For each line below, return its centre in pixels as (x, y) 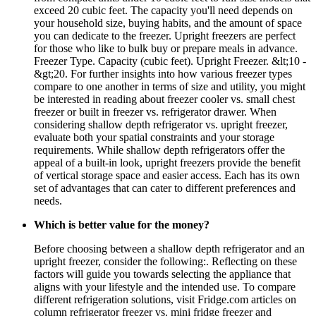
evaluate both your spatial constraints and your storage (154, 138)
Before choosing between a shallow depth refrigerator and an (169, 249)
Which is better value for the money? (122, 225)
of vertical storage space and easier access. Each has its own (167, 176)
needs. (48, 201)
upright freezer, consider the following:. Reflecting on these (165, 262)
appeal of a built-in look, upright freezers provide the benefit (167, 163)
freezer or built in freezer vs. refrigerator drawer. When (155, 112)
